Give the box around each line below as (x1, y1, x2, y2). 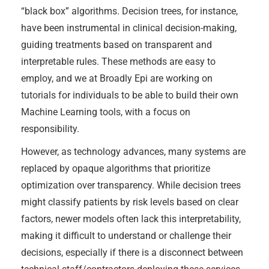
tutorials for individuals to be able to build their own (21, 89, 238, 101)
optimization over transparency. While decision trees (21, 179, 241, 191)
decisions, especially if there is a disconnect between (21, 246, 243, 258)
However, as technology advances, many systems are (21, 145, 246, 157)
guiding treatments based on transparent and (21, 38, 212, 50)
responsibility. (21, 122, 79, 134)
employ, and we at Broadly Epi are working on (21, 72, 213, 84)
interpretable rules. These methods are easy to (21, 55, 216, 67)
